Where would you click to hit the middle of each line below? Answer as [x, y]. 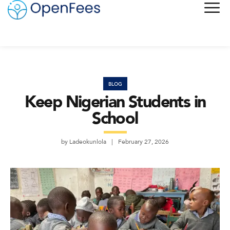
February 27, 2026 [143, 141]
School [115, 118]
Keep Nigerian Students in [115, 101]
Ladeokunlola [88, 141]
